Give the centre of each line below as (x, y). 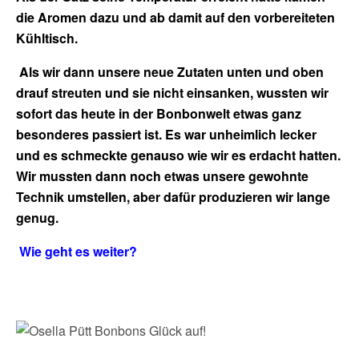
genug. (37, 217)
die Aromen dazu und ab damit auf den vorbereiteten (175, 17)
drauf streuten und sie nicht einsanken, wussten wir (172, 92)
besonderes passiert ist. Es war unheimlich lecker (166, 134)
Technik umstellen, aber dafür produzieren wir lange (173, 196)
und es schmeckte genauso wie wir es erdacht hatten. (178, 155)
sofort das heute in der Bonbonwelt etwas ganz (159, 113)
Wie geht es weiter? (77, 251)
